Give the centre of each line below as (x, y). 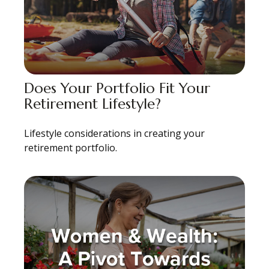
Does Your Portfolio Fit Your (117, 88)
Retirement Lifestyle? (92, 104)
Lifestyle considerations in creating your (114, 133)
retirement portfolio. (71, 147)
